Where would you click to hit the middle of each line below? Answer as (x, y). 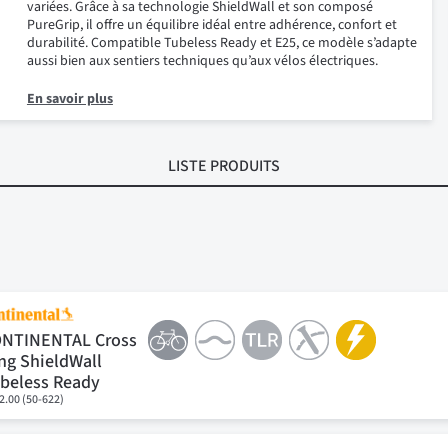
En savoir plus (69, 99)
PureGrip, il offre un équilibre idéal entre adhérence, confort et (211, 25)
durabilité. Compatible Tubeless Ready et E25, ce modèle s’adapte (221, 43)
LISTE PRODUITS (224, 166)
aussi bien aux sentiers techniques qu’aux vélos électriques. (202, 61)
